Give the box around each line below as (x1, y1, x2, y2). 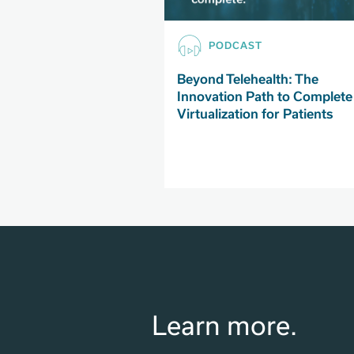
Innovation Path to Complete (177, 89, 352, 104)
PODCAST (209, 40, 262, 51)
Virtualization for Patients (177, 107, 333, 122)
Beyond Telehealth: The (177, 72, 318, 87)
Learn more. (152, 311, 297, 341)
